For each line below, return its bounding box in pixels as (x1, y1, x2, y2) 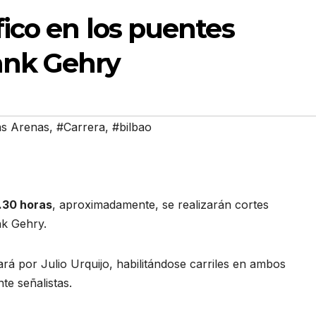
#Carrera (56, 120, 105, 135)
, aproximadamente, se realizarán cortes (52, 197, 269, 212)
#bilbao (112, 120, 152, 135)
